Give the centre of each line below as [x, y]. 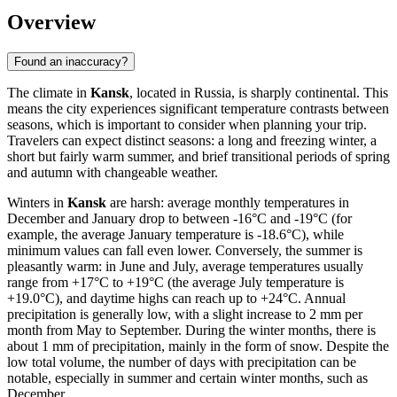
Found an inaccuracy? [71, 61]
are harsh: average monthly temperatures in [228, 202]
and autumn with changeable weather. [113, 172]
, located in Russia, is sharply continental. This [259, 92]
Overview [51, 22]
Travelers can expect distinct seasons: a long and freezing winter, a [192, 140]
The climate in [49, 92]
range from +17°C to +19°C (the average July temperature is [175, 282]
